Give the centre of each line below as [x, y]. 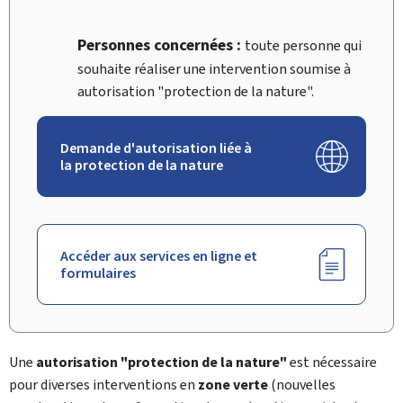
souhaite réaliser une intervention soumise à [214, 69]
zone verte [233, 385]
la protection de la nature [142, 165]
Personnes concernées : [161, 45]
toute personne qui [303, 45]
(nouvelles [302, 385]
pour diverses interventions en [103, 385]
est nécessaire [332, 362]
